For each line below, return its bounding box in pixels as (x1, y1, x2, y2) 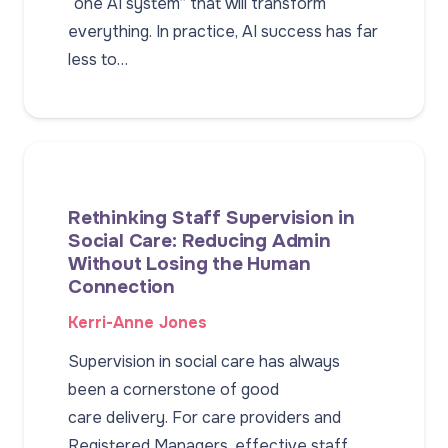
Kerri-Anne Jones (68, 312, 207, 334)
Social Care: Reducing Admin (68, 228, 331, 254)
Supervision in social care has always (68, 351, 340, 373)
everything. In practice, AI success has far (68, 21, 378, 43)
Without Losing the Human (68, 251, 311, 277)
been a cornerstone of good (68, 379, 279, 401)
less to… (68, 49, 128, 71)
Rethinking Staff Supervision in (68, 205, 356, 231)
